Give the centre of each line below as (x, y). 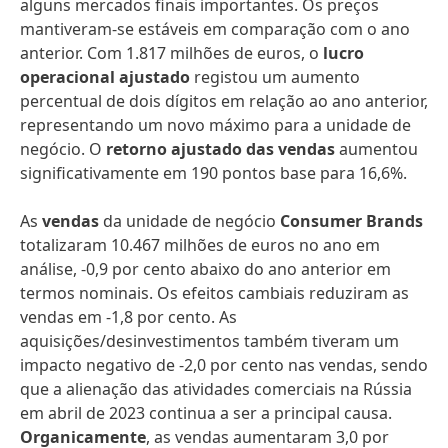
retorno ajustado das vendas (220, 149)
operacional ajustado (105, 77)
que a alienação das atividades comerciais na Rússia (216, 389)
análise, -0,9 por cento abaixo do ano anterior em (205, 269)
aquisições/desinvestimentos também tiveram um (209, 341)
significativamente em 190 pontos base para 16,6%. (213, 173)
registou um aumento (275, 77)
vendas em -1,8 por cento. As (128, 317)
